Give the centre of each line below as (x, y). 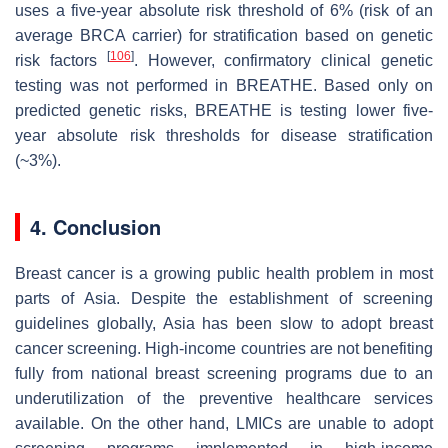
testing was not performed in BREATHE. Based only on (224, 85)
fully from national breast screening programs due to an (224, 373)
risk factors (61, 60)
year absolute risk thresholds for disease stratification (224, 135)
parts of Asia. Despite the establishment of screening (224, 298)
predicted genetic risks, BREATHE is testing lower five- (224, 110)
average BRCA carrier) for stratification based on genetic (224, 35)
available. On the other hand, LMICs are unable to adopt (224, 423)
